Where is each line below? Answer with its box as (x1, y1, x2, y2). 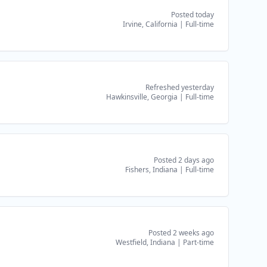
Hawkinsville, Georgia (106, 92, 178, 102)
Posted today (171, 10, 214, 20)
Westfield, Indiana (116, 237, 175, 247)
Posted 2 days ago (154, 155, 214, 165)
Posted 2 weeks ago (148, 228, 214, 238)
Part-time (183, 237, 214, 247)
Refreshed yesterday (145, 82, 214, 92)
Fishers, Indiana (125, 164, 178, 175)
